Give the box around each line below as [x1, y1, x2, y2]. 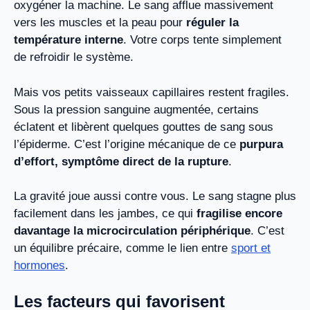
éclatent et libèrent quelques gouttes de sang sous [14, 120, 273, 134]
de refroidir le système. [14, 51, 134, 64]
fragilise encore [197, 207, 282, 221]
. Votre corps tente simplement [123, 33, 282, 47]
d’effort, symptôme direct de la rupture [14, 154, 228, 168]
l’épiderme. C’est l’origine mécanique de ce [14, 137, 239, 151]
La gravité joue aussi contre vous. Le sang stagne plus [14, 190, 296, 203]
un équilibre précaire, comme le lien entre [14, 241, 231, 255]
